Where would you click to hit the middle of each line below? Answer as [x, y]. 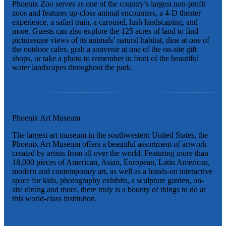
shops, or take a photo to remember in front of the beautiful [105, 59]
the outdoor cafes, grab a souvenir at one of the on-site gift [104, 49]
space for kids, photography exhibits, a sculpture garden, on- [108, 181]
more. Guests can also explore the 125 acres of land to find [105, 31]
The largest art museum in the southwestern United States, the [110, 135]
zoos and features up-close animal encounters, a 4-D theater [106, 13]
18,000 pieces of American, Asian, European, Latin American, [111, 162]
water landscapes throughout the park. [72, 68]
